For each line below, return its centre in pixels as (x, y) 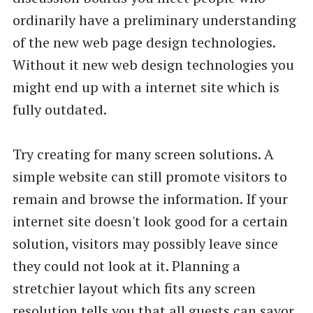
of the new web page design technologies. (144, 42)
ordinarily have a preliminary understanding (154, 20)
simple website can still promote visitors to (150, 176)
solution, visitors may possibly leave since (145, 243)
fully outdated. (59, 109)
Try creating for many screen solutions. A (143, 154)
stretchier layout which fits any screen (134, 288)
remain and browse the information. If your (150, 198)
